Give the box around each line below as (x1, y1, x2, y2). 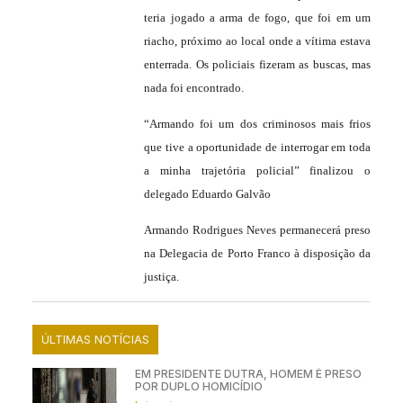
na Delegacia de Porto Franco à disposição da (144, 246, 372, 261)
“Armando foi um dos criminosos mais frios (144, 116, 372, 130)
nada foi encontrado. (144, 80, 245, 94)
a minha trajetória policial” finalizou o (144, 163, 372, 177)
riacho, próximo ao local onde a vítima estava (144, 33, 372, 48)
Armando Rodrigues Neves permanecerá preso (144, 223, 372, 237)
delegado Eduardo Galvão (144, 186, 272, 201)
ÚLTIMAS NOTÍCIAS (40, 331, 149, 346)
